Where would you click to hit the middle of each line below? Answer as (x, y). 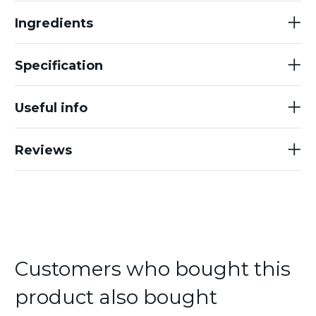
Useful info (51, 108)
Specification (59, 66)
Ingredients (54, 23)
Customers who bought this (153, 269)
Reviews (43, 150)
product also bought (116, 297)
